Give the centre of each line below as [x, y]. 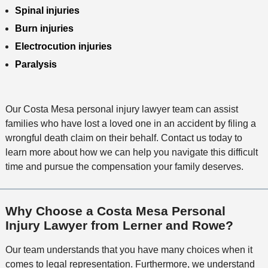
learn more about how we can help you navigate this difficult [131, 152]
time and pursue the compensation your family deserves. [124, 166]
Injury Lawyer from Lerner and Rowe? [119, 225]
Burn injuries [44, 28]
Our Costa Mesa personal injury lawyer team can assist [121, 109]
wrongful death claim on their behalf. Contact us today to [124, 138]
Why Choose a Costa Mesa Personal [115, 211]
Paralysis [36, 64]
